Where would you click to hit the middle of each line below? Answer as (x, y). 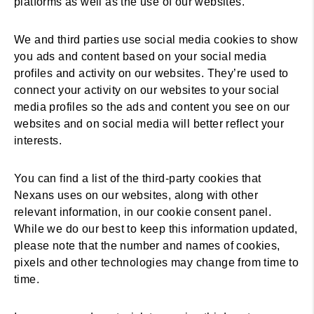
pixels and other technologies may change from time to (157, 262)
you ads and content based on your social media (141, 56)
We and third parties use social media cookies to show (156, 40)
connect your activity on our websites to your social (147, 90)
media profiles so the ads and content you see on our (152, 107)
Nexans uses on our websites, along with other (136, 195)
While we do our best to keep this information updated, (156, 229)
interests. (38, 141)
